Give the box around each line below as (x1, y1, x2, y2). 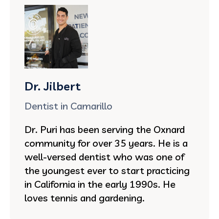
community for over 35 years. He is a (24, 136, 188, 149)
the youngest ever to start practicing (24, 164, 190, 176)
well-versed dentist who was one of (24, 150, 184, 163)
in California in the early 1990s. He (24, 177, 175, 190)
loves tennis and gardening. (24, 191, 145, 204)
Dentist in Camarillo (24, 99, 112, 112)
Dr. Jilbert (24, 78, 81, 93)
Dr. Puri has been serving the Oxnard (24, 123, 185, 135)
